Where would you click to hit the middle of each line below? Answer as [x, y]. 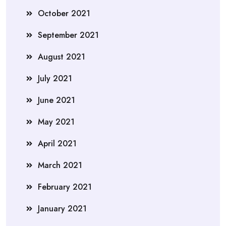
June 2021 [56, 100]
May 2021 [56, 122]
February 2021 [65, 187]
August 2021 [62, 56]
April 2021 [57, 143]
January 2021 [62, 208]
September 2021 [68, 35]
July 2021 [55, 78]
